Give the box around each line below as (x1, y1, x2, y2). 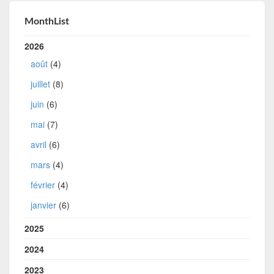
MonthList (24, 16, 70, 26)
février (31, 179, 56, 191)
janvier (31, 199, 57, 212)
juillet (31, 78, 51, 91)
